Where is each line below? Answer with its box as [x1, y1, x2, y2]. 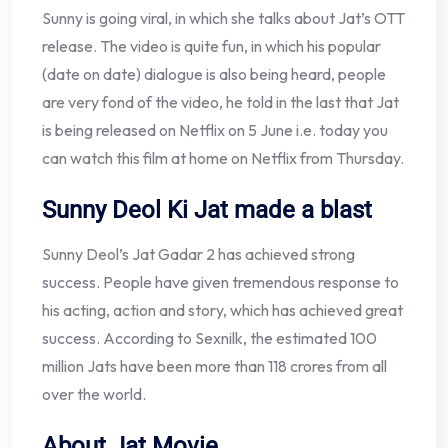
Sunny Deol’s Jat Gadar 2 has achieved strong [42, 244, 355, 265]
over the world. [42, 384, 146, 405]
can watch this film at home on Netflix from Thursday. [42, 148, 404, 169]
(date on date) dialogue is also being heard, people [42, 64, 386, 85]
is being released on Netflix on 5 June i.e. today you [42, 120, 388, 141]
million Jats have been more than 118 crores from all [42, 356, 387, 377]
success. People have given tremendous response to [42, 272, 399, 293]
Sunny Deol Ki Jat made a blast [42, 196, 372, 225]
